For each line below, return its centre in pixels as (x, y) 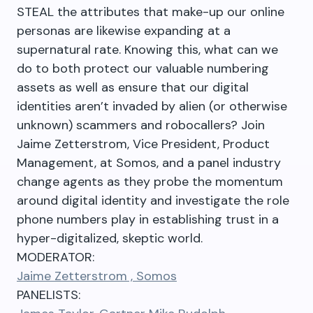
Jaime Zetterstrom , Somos (97, 276)
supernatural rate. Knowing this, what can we (147, 50)
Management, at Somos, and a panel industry (149, 163)
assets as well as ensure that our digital (133, 88)
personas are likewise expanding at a (124, 31)
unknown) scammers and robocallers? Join (141, 125)
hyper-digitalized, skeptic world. (110, 239)
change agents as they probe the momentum (150, 182)
